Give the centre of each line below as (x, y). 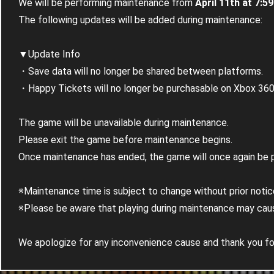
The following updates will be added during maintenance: (140, 20)
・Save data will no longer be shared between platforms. (141, 71)
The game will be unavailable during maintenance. (124, 123)
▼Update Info (49, 54)
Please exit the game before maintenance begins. (125, 140)
